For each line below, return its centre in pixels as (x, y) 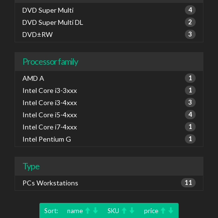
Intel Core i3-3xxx (50, 90)
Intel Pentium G (47, 139)
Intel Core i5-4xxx (50, 115)
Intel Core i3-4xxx (50, 102)
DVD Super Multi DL (53, 22)
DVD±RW (37, 34)
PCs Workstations (50, 183)
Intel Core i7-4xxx (50, 127)
